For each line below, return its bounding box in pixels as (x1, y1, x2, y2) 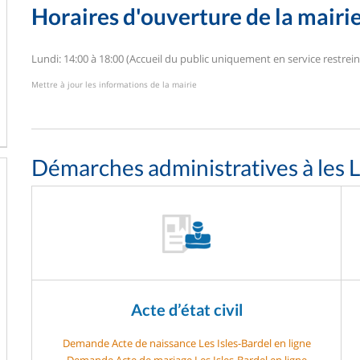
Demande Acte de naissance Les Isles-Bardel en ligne (62, 335, 311, 350)
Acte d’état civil (130, 299, 243, 319)
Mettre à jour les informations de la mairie (31, 78, 197, 90)
